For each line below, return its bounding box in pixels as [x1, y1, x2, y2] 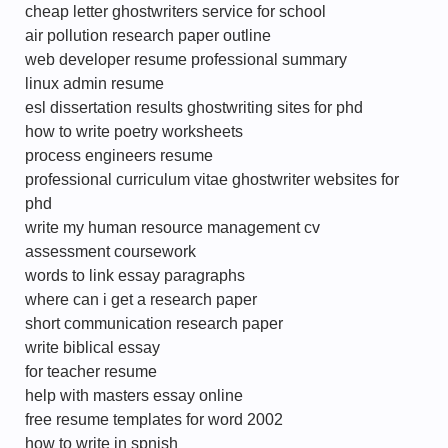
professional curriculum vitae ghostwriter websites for [25, 171, 399, 188]
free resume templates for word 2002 [25, 411, 283, 428]
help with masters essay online [25, 387, 243, 404]
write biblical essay [25, 339, 160, 356]
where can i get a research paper [25, 291, 257, 308]
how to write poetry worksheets [25, 123, 243, 140]
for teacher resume [25, 363, 157, 380]
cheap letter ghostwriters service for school [25, 3, 326, 20]
